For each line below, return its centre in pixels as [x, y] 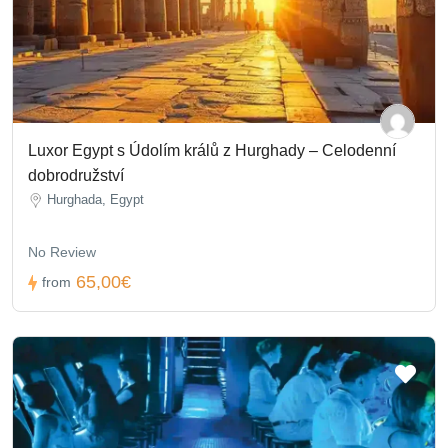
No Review [62, 252]
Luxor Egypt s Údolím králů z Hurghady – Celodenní [212, 151]
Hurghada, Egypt [95, 200]
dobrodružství [76, 176]
